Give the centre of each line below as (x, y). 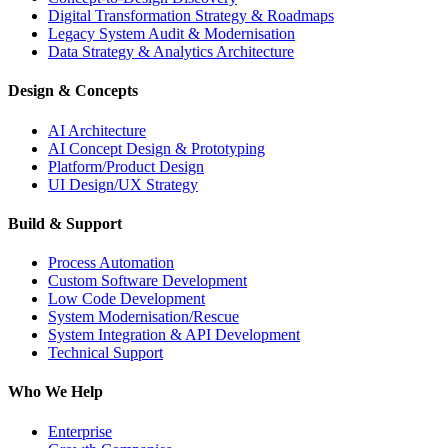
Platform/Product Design (126, 166)
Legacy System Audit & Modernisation (171, 34)
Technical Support (105, 353)
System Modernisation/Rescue (143, 317)
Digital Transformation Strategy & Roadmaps (191, 16)
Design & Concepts (73, 91)
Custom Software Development (147, 281)
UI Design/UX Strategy (123, 184)
